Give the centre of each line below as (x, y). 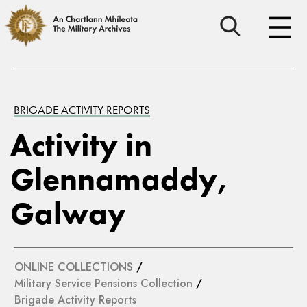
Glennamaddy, (119, 179)
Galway (68, 213)
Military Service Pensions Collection (103, 283)
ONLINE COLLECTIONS (74, 267)
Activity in (81, 145)
